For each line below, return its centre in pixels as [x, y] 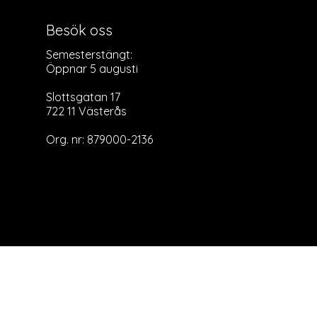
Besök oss [79, 30]
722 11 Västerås [86, 111]
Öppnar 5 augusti [92, 69]
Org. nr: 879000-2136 [99, 139]
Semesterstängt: [89, 54]
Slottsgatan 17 [84, 97]
